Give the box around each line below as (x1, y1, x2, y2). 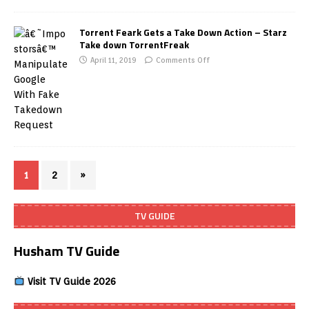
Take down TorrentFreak (79, 37, 189, 52)
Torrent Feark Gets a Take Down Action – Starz (79, 24, 287, 39)
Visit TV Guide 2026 (24, 275, 116, 287)
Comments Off (156, 54, 210, 65)
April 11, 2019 (90, 54, 136, 65)
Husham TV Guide (14, 239, 119, 261)
